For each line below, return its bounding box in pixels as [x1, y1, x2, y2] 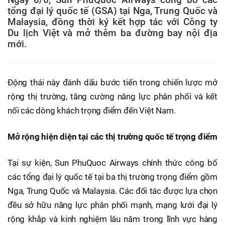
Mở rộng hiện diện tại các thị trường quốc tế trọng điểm [8, 131, 217, 142]
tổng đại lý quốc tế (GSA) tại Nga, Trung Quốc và [8, 5, 217, 17]
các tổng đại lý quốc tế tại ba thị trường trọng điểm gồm [8, 171, 217, 182]
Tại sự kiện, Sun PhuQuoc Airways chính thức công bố [8, 157, 217, 168]
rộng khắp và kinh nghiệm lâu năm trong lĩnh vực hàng [8, 213, 217, 224]
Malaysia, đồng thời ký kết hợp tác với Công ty [8, 16, 217, 28]
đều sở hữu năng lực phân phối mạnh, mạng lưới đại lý [8, 199, 217, 210]
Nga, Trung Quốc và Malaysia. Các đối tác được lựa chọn [8, 185, 217, 196]
